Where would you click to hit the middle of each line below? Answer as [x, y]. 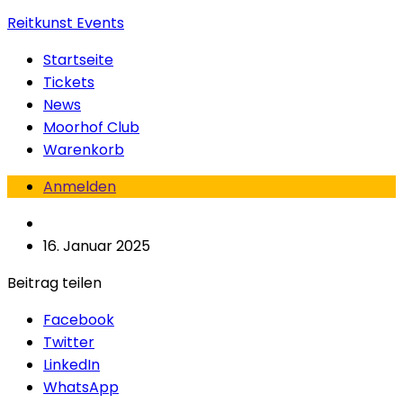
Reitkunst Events [66, 23]
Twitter [69, 342]
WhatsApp [81, 387]
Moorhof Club [91, 127]
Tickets [69, 82]
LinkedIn [72, 365]
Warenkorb [84, 150]
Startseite [78, 60]
